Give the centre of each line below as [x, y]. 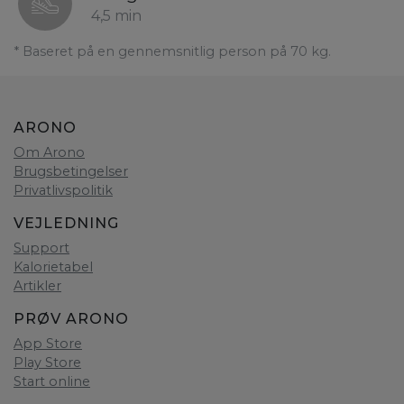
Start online [52, 382]
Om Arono [49, 153]
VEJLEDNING [66, 224]
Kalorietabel [53, 267]
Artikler [37, 286]
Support [41, 248]
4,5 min [116, 16]
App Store [48, 344]
